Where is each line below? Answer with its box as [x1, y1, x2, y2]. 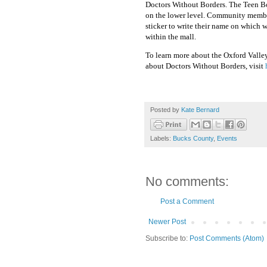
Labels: [150, 134, 173, 142]
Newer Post [148, 217, 186, 226]
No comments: [145, 173, 229, 189]
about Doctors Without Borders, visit [145, 61, 265, 71]
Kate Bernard [181, 106, 219, 114]
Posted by [150, 106, 181, 114]
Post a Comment [160, 197, 214, 206]
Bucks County [173, 134, 213, 142]
